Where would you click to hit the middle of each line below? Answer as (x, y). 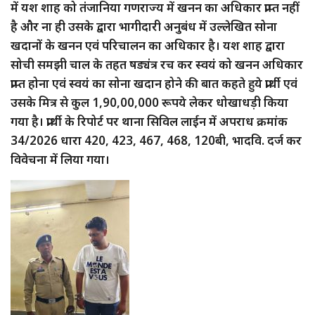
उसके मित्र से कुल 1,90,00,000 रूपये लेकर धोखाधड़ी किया (149, 102)
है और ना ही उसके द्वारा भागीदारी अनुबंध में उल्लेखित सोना (144, 26)
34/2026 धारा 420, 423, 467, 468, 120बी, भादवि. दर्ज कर (156, 140)
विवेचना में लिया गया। (60, 159)
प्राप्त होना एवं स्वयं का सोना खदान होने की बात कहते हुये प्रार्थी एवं (154, 83)
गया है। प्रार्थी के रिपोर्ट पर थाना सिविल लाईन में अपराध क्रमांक (149, 121)
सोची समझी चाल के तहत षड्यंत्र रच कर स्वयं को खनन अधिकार (157, 64)
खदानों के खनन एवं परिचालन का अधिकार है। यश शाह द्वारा (148, 45)
